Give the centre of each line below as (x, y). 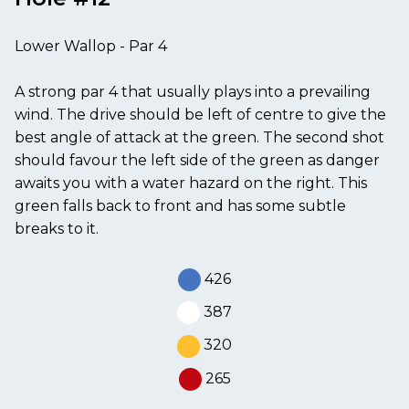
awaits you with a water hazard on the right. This (191, 183)
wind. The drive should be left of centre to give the (200, 114)
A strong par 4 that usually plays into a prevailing (193, 91)
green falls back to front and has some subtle (180, 205)
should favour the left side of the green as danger (197, 160)
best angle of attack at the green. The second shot (199, 137)
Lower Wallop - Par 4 (91, 46)
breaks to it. (57, 228)
